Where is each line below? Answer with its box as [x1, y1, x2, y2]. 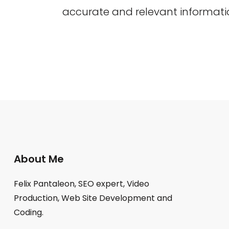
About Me [13, 152, 64, 166]
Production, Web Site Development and [13, 192, 172, 204]
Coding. [13, 207, 43, 218]
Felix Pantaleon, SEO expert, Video [13, 178, 149, 190]
